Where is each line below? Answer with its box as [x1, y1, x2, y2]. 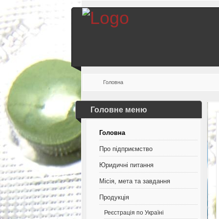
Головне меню [90, 106, 147, 114]
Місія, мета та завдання [99, 177, 171, 185]
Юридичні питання [99, 161, 154, 169]
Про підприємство [99, 145, 153, 153]
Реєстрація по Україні [104, 209, 164, 216]
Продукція [99, 194, 130, 201]
